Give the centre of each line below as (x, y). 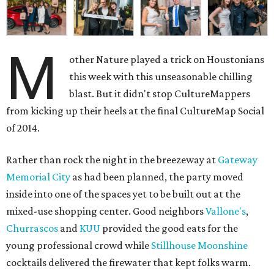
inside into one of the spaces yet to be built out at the (123, 194)
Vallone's (226, 211)
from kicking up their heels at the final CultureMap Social (135, 111)
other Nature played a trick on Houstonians (167, 60)
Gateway (238, 160)
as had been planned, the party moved (157, 177)
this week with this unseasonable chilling (161, 77)
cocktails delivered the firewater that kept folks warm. (128, 263)
